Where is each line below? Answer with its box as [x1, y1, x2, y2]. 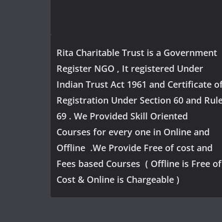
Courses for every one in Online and [56, 126, 210, 138]
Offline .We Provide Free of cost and [56, 142, 213, 154]
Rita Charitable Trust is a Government [56, 47, 217, 58]
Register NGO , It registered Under [56, 62, 203, 74]
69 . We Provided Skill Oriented [56, 110, 188, 122]
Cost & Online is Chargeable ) [56, 173, 179, 185]
